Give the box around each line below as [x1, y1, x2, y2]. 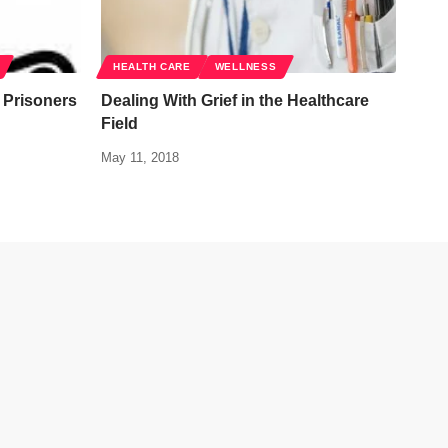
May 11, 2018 [101, 150, 179, 166]
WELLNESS [214, 61, 277, 73]
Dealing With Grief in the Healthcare [101, 92, 369, 110]
